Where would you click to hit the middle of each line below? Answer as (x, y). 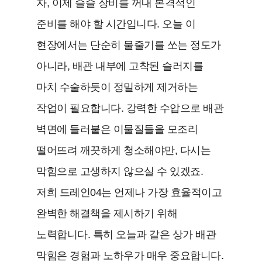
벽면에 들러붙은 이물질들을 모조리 (117, 129)
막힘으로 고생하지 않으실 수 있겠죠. (120, 171)
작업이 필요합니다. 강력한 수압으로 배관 (130, 108)
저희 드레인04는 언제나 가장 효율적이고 (129, 192)
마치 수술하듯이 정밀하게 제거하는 (117, 87)
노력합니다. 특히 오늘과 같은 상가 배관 (126, 234)
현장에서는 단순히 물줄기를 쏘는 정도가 (129, 45)
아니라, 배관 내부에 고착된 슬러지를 (120, 66)
